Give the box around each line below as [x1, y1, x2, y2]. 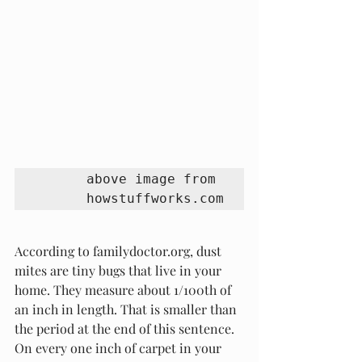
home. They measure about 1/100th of [15, 281, 234, 298]
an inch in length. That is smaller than [15, 301, 240, 318]
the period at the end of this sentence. [15, 320, 238, 337]
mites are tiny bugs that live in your [15, 262, 225, 279]
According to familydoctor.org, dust [15, 242, 225, 259]
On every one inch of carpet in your [15, 339, 225, 356]
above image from [86, 171, 216, 187]
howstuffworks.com [86, 191, 224, 206]
